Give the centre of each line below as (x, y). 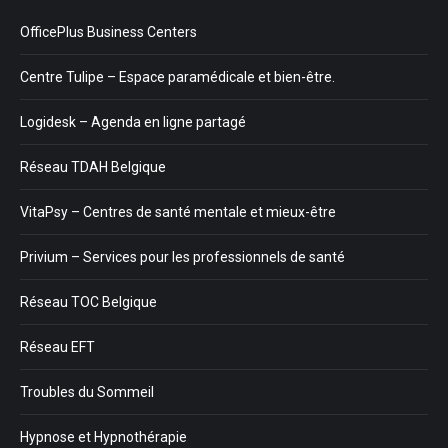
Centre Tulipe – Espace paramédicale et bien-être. (177, 76)
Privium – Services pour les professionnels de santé (182, 256)
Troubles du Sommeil (87, 391)
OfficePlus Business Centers (108, 31)
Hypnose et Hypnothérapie (103, 436)
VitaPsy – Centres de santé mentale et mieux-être (178, 211)
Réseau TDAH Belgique (93, 166)
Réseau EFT (57, 346)
